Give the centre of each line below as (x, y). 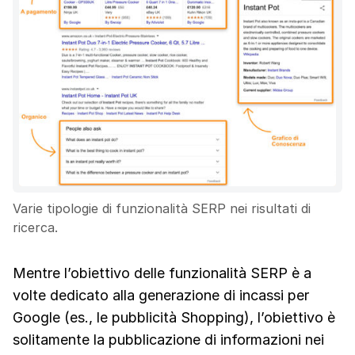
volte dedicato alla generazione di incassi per (161, 295)
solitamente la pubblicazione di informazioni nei (168, 339)
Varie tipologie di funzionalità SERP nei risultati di (162, 208)
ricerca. (35, 227)
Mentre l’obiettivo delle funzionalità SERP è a (162, 273)
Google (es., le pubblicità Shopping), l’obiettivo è (174, 317)
